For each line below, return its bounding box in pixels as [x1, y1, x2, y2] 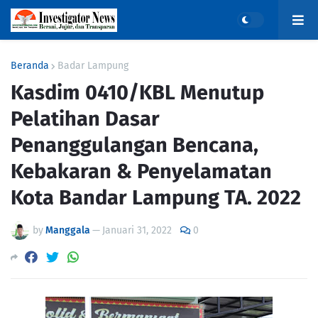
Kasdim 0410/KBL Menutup [11, 80, 264, 105]
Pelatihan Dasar [11, 106, 160, 131]
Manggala [45, 224, 90, 236]
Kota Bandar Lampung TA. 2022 [11, 185, 301, 210]
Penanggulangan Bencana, [11, 133, 258, 158]
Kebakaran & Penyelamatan [11, 159, 272, 184]
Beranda [11, 60, 49, 72]
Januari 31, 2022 [102, 224, 172, 236]
